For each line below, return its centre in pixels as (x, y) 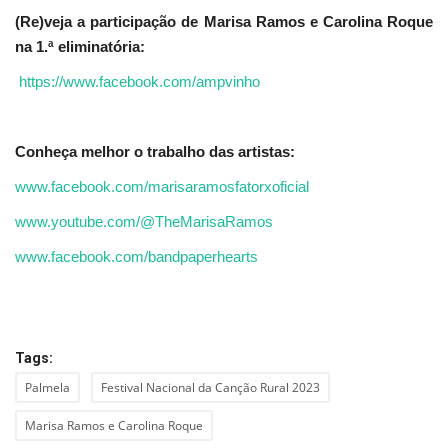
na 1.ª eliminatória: (80, 47)
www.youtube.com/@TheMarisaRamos (144, 222)
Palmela (47, 388)
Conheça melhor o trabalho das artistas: (155, 152)
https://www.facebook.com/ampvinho (139, 82)
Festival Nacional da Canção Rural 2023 (210, 388)
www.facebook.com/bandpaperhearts (136, 257)
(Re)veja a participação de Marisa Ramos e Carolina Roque (224, 22)
